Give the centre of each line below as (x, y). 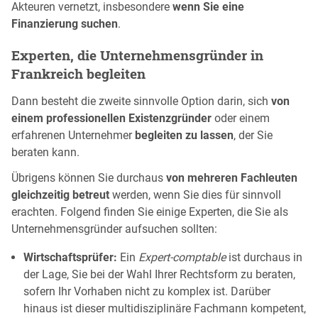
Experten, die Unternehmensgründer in (137, 55)
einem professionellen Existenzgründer (111, 118)
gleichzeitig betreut (60, 194)
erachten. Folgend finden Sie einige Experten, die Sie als (150, 212)
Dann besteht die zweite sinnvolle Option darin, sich (141, 101)
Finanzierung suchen (65, 24)
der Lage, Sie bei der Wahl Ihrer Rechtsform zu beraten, (159, 274)
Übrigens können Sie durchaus (89, 177)
